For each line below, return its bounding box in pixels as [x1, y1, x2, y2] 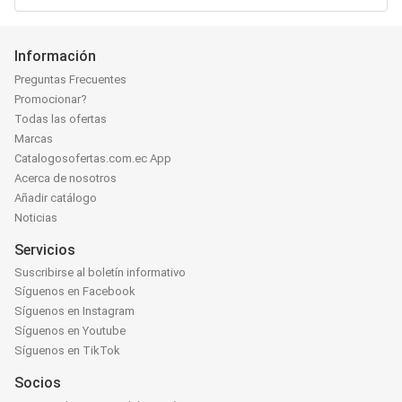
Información [14, 48, 96, 65]
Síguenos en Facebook [14, 284, 135, 298]
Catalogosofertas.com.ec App [14, 152, 171, 166]
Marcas [14, 132, 53, 146]
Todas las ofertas [14, 112, 107, 127]
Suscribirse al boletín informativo [14, 265, 186, 279]
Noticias [14, 211, 57, 225]
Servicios [14, 241, 75, 259]
